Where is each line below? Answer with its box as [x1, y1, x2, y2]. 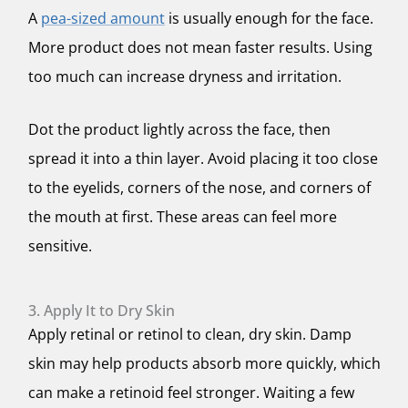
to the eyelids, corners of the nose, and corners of [28, 177, 371, 198]
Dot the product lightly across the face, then [28, 118, 331, 139]
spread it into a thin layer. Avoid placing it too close [28, 148, 378, 168]
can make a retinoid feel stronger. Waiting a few [28, 382, 354, 403]
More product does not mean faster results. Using [28, 37, 372, 58]
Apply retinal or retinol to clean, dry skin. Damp [28, 323, 352, 344]
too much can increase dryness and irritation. [28, 66, 342, 87]
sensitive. [28, 235, 92, 256]
